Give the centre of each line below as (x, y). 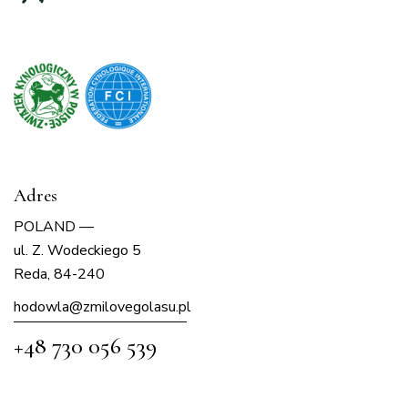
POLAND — (54, 227)
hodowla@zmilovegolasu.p (100, 307)
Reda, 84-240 (59, 275)
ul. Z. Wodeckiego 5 (77, 251)
